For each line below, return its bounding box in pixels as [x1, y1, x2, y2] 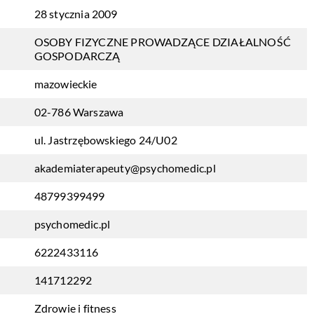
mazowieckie [34, 77, 97, 90]
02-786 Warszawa [34, 105, 124, 118]
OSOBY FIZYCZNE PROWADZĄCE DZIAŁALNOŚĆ [34, 35, 291, 48]
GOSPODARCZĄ [34, 49, 121, 62]
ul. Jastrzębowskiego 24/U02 [34, 133, 177, 146]
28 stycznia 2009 [34, 7, 118, 20]
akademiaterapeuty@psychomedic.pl [34, 161, 216, 175]
